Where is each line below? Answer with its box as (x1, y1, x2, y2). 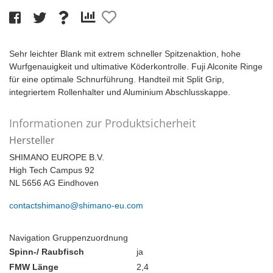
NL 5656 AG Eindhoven (9, 178, 99, 188)
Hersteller (9, 133, 55, 147)
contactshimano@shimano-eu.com (9, 200, 143, 211)
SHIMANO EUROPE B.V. (9, 152, 104, 163)
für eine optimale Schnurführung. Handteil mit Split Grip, (9, 74, 224, 85)
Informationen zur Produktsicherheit (9, 116, 196, 131)
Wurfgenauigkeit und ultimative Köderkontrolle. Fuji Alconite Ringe (9, 62, 263, 72)
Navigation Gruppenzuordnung (9, 233, 128, 243)
